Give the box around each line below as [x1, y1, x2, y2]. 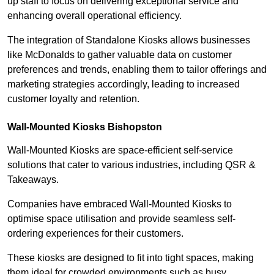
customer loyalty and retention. [7, 94, 139, 105]
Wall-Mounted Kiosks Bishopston [7, 122, 162, 133]
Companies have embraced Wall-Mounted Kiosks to [7, 199, 232, 210]
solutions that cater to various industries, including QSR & [7, 160, 256, 171]
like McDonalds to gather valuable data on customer [7, 50, 232, 61]
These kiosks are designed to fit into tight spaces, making [7, 253, 254, 264]
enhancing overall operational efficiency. [7, 10, 182, 21]
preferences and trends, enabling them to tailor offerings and [7, 64, 267, 75]
